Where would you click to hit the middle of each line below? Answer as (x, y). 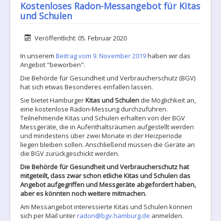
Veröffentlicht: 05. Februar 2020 (81, 38)
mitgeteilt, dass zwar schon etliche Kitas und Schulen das (105, 176)
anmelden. (167, 216)
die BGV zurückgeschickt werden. (70, 153)
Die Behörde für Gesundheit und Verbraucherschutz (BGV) (108, 78)
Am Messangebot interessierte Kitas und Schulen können (106, 207)
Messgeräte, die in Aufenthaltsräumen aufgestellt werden (107, 127)
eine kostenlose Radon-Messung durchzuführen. (94, 109)
